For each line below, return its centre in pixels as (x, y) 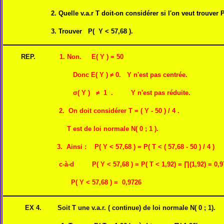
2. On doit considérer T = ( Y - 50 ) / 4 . (91, 110)
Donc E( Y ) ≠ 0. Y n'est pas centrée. (95, 75)
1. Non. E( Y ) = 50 (92, 57)
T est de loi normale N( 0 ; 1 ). (81, 128)
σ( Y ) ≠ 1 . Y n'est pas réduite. (99, 92)
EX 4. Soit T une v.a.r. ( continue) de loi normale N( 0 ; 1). (109, 208)
